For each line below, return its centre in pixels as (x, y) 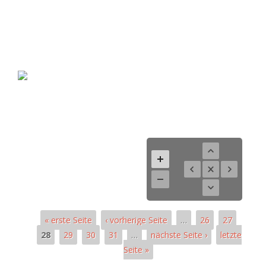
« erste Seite (68, 220)
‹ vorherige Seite (136, 220)
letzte (231, 235)
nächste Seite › (179, 235)
